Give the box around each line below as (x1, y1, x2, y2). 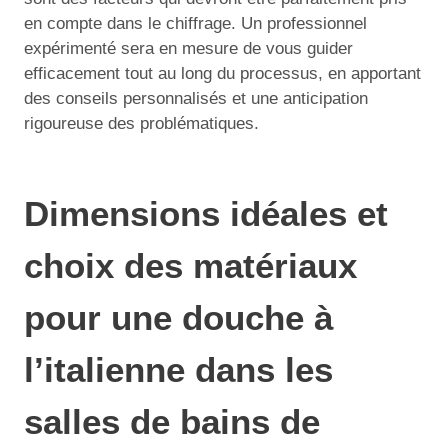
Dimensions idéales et (24, 194, 388, 233)
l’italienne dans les (24, 350, 333, 389)
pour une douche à (24, 298, 333, 337)
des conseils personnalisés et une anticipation (24, 88, 368, 108)
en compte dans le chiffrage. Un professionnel (24, 13, 367, 33)
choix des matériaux (24, 246, 357, 285)
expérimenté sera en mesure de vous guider (24, 38, 353, 58)
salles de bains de (24, 402, 320, 441)
